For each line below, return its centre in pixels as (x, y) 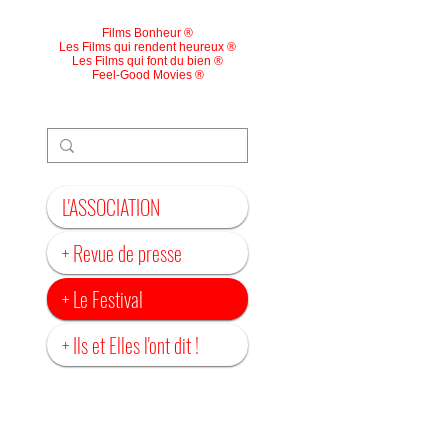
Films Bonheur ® (147, 33)
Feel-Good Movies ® (147, 75)
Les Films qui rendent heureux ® (147, 47)
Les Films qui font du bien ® (147, 61)
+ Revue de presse (122, 253)
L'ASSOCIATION (111, 207)
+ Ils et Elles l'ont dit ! (130, 345)
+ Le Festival (102, 299)
